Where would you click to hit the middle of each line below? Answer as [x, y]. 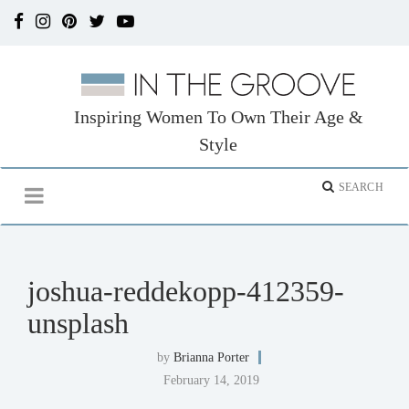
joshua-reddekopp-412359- [186, 291]
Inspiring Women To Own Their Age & [218, 117]
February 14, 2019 [211, 380]
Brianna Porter [211, 357]
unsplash [78, 323]
